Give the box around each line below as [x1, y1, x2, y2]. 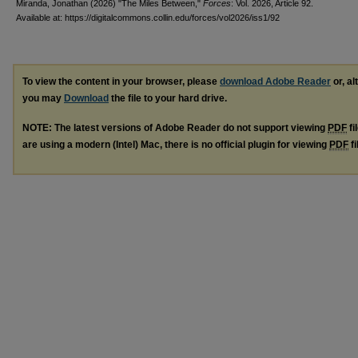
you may [22, 92, 64, 104]
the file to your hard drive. [109, 92, 227, 104]
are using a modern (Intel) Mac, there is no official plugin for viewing [22, 138, 329, 150]
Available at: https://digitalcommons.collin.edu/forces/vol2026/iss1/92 [16, 12, 280, 22]
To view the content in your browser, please [22, 75, 220, 87]
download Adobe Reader [220, 75, 331, 87]
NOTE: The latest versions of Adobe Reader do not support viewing [22, 121, 328, 133]
